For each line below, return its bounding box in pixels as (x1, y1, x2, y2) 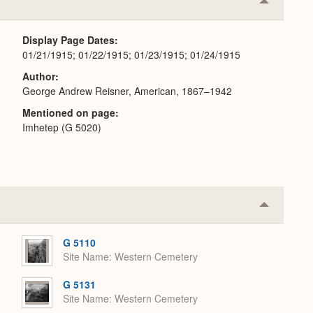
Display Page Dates (22, 33, 115, 47)
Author (22, 69, 55, 83)
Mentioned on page (22, 105, 115, 119)
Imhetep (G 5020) (22, 120, 101, 134)
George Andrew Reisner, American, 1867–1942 (22, 84, 232, 98)
